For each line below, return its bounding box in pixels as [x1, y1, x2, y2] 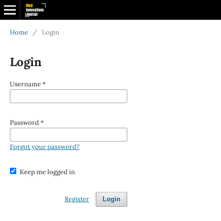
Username [9, 79, 42, 88]
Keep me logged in [20, 167, 75, 176]
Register [64, 194, 89, 203]
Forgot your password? [9, 142, 79, 151]
